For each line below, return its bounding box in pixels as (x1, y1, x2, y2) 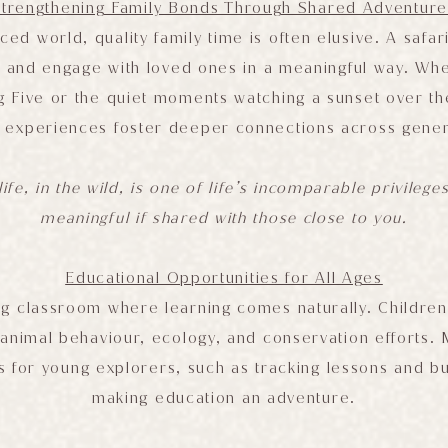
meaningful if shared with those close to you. (40, 208, 408, 229)
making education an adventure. (91, 388, 356, 409)
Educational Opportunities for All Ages (65, 268, 383, 289)
